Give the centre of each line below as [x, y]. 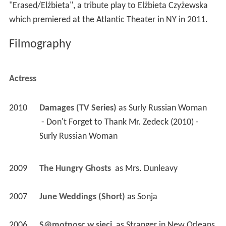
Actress [22, 79]
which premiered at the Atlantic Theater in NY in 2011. [108, 20]
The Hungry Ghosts [76, 169]
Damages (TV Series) [78, 108]
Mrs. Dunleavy [151, 169]
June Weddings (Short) [82, 197]
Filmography [40, 45]
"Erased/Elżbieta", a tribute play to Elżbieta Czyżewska [108, 6]
